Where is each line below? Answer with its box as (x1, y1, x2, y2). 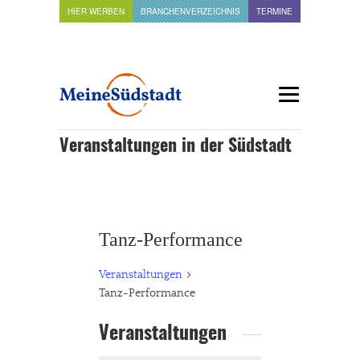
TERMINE (256, 6, 292, 17)
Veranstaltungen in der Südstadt (59, 137, 292, 155)
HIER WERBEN (67, 6, 125, 17)
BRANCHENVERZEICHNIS (141, 6, 240, 17)
